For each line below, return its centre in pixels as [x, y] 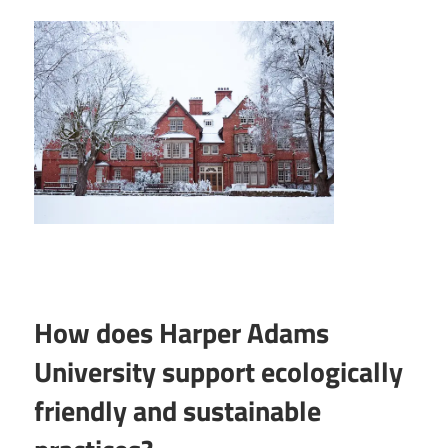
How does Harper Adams [181, 332]
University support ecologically [218, 371]
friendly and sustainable [177, 410]
